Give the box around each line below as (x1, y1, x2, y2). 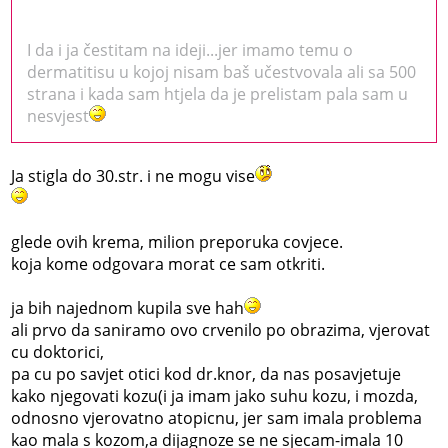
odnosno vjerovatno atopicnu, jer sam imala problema (11, 406, 423, 429)
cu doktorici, (11, 340, 105, 363)
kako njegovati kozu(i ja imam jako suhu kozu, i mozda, (11, 384, 419, 407)
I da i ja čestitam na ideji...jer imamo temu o (27, 38, 354, 61)
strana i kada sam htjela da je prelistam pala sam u (27, 82, 409, 105)
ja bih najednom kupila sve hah (11, 296, 245, 319)
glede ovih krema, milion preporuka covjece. (11, 230, 344, 253)
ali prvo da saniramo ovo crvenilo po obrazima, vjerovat (11, 318, 431, 341)
